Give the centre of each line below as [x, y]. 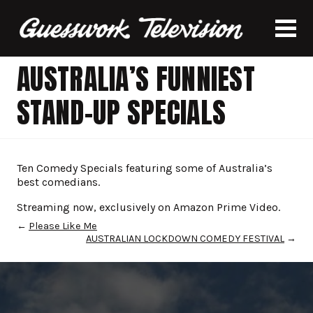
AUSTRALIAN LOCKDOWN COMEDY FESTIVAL [185, 239]
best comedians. [58, 182]
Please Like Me [63, 226]
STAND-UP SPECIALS [122, 112]
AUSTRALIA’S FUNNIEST [136, 79]
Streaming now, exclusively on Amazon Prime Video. [148, 207]
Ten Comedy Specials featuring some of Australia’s [145, 168]
